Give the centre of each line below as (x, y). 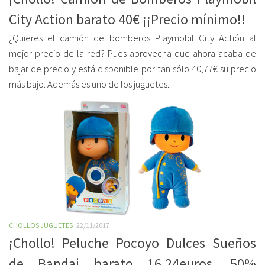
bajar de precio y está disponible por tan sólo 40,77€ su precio (132, 69)
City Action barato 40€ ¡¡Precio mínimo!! (127, 19)
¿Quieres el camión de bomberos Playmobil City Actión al (132, 38)
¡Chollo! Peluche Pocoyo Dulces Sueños (132, 243)
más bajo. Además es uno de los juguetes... (91, 84)
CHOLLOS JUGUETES (41, 225)
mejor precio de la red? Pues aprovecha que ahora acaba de (132, 54)
